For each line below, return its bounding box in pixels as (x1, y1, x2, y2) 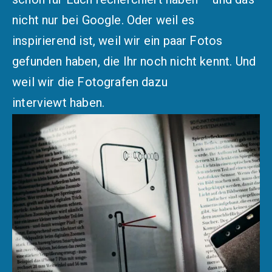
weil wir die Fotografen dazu (12, 74, 168, 89)
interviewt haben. (12, 95, 105, 110)
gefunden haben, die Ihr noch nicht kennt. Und (12, 53, 256, 69)
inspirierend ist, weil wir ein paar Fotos (12, 33, 223, 48)
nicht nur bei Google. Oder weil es (12, 12, 195, 27)
